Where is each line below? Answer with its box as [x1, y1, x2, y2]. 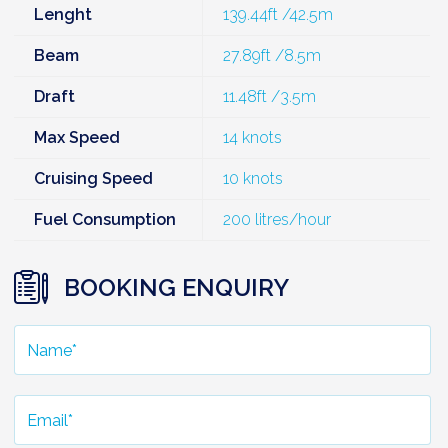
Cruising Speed [34, 169, 154, 188]
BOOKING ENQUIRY [58, 273, 290, 302]
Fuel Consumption [34, 210, 177, 229]
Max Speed [34, 128, 121, 147]
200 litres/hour [223, 210, 332, 229]
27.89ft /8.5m [223, 46, 322, 65]
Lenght [34, 5, 93, 24]
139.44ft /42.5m [223, 5, 334, 24]
